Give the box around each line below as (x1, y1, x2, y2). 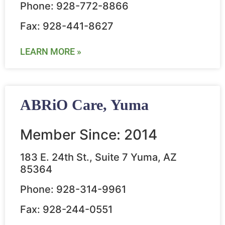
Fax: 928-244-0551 (20, 203, 113, 216)
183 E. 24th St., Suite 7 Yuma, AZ (20, 151, 177, 164)
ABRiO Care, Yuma (20, 96, 149, 114)
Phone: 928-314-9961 (20, 183, 126, 196)
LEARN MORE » (20, 46, 81, 57)
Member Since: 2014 (20, 126, 157, 144)
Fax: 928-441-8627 (20, 20, 114, 33)
